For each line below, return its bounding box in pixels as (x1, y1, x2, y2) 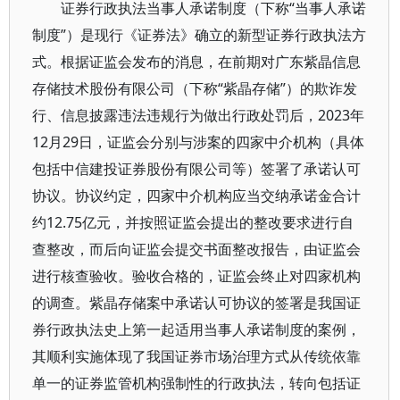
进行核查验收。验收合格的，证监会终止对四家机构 (32, 266, 361, 286)
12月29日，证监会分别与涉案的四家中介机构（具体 (32, 132, 364, 152)
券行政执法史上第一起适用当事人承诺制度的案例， (32, 320, 361, 339)
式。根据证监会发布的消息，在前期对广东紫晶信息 (32, 52, 361, 71)
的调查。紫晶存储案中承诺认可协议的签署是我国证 (32, 293, 361, 312)
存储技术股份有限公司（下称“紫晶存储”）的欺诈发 (32, 79, 357, 98)
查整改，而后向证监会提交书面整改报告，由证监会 (32, 239, 361, 259)
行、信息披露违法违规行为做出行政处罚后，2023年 (32, 105, 364, 125)
